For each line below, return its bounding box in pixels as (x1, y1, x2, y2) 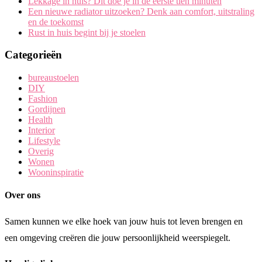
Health (28, 115, 53, 125)
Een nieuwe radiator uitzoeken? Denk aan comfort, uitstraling (28, 6, 254, 16)
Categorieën (5, 49, 62, 61)
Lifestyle (28, 136, 60, 146)
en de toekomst (28, 16, 84, 27)
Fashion (28, 94, 57, 104)
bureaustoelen (28, 73, 79, 83)
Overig (28, 146, 54, 157)
